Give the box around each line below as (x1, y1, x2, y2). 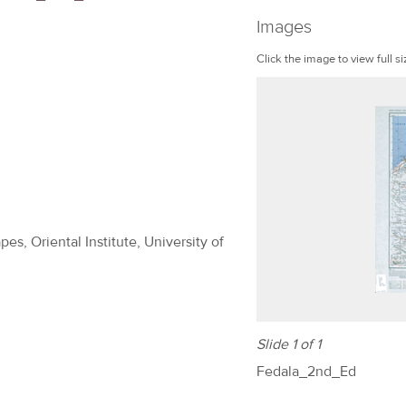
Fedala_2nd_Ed (256, 362, 356, 382)
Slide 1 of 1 (256, 335, 321, 354)
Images (256, 15, 312, 38)
